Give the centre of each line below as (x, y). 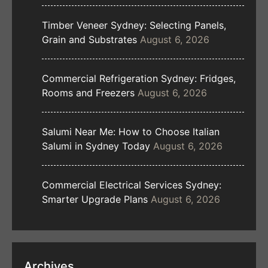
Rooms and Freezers (88, 93)
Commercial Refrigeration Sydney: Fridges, (139, 79)
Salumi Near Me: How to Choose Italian (131, 132)
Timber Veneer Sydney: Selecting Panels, (134, 25)
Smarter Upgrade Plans (95, 200)
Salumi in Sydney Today (96, 146)
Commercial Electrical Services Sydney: (132, 185)
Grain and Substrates (89, 40)
